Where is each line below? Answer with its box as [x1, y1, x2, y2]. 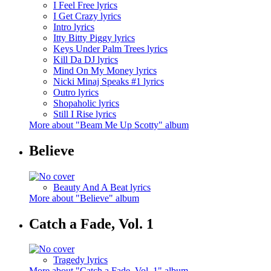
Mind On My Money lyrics [53, 65, 157, 76]
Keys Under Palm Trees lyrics [53, 43, 168, 54]
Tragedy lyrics [53, 255, 108, 266]
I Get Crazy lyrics [53, 10, 121, 21]
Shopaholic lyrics [53, 97, 119, 108]
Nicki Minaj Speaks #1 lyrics [53, 76, 164, 87]
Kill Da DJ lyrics [53, 54, 118, 65]
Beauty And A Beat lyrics [53, 181, 151, 192]
